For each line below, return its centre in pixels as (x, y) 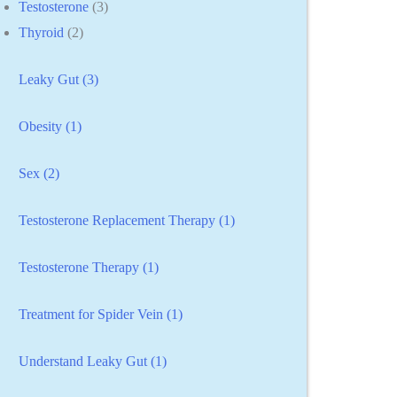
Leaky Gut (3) (59, 79)
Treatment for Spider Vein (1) (101, 314)
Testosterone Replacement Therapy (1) (127, 220)
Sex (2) (39, 173)
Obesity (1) (51, 126)
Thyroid (42, 32)
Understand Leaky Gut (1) (93, 361)
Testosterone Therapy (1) (89, 267)
